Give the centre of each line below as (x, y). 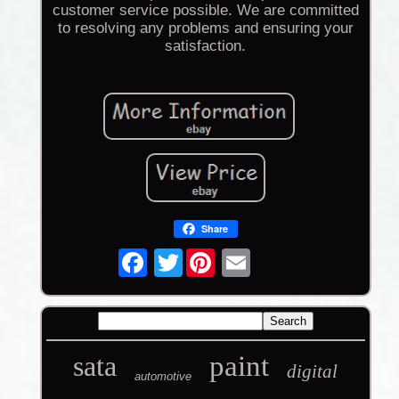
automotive (163, 377)
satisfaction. (206, 46)
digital (313, 372)
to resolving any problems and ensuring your (205, 28)
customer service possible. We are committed (205, 11)
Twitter (207, 256)
